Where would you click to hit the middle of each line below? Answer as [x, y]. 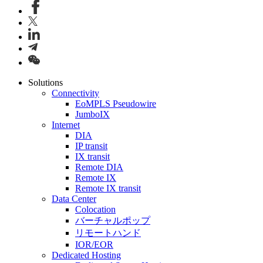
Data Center [74, 198]
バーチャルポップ [113, 220]
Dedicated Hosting [86, 255]
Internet [66, 124]
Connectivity [75, 93]
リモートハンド [108, 232]
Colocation [95, 209]
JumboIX [92, 114]
